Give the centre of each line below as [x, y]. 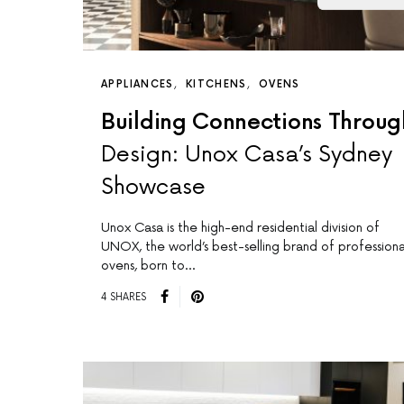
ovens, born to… [148, 266]
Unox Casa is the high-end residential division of [240, 228]
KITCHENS [216, 85]
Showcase [153, 188]
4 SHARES [124, 297]
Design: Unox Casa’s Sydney [247, 155]
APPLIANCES [138, 85]
